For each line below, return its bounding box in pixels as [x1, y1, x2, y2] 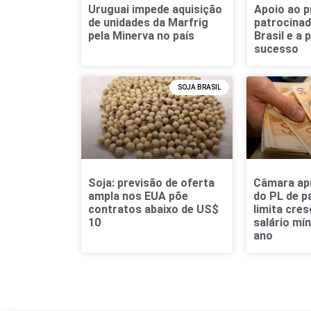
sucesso [253, 42, 299, 56]
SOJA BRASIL [177, 83, 221, 91]
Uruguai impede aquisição [88, 2, 222, 16]
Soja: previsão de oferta [88, 176, 215, 190]
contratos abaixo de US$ [88, 203, 219, 217]
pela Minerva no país [88, 28, 194, 42]
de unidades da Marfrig [88, 15, 208, 29]
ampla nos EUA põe [88, 190, 188, 203]
